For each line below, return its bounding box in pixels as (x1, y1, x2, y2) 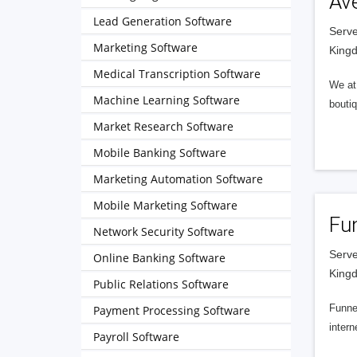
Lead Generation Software (93, 14, 232, 29)
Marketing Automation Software (93, 171, 263, 186)
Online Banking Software (93, 250, 226, 265)
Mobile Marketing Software (93, 198, 237, 213)
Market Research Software (93, 119, 233, 134)
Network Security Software (93, 224, 234, 239)
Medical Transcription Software (93, 66, 261, 81)
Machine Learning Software (93, 92, 240, 108)
